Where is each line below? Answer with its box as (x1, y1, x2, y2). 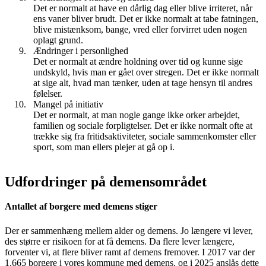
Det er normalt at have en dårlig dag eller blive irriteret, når (33, 2, 252, 13)
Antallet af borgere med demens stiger (5, 201, 157, 212)
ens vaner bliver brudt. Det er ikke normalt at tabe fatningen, (33, 13, 258, 24)
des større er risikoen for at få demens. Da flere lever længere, (5, 236, 235, 246)
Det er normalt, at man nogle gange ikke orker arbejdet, (33, 109, 240, 120)
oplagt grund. (33, 34, 83, 45)
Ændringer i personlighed (33, 45, 128, 56)
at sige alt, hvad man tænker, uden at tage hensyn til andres (33, 77, 252, 88)
